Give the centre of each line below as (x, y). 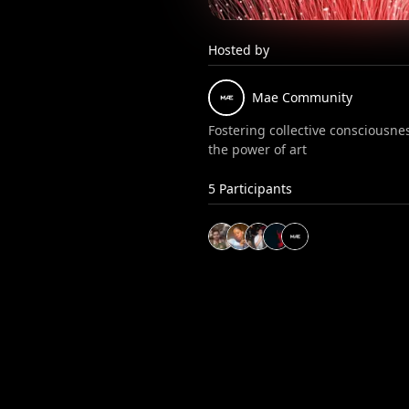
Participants (254, 189)
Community (318, 97)
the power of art (258, 149)
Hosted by (239, 50)
